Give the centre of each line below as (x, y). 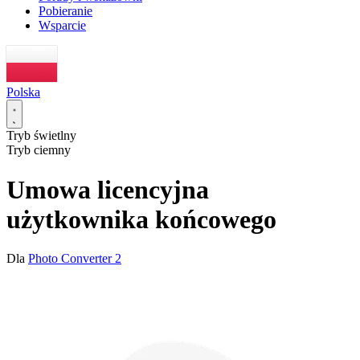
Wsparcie (62, 26)
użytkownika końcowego (141, 219)
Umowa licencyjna (108, 189)
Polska (23, 92)
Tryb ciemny (39, 150)
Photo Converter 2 (75, 259)
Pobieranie (65, 11)
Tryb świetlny (41, 136)
